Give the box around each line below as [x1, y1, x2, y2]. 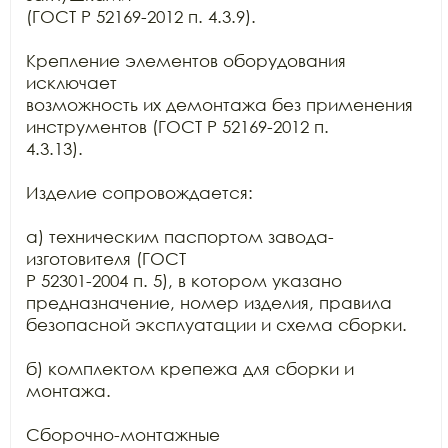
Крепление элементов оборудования [26, 50, 346, 71]
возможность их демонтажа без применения [26, 94, 413, 115]
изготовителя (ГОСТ [26, 248, 186, 269]
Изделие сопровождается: [26, 182, 253, 203]
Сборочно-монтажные [26, 424, 220, 445]
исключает [26, 72, 117, 93]
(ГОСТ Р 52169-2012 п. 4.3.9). [26, 6, 256, 27]
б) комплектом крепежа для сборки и [26, 358, 354, 379]
